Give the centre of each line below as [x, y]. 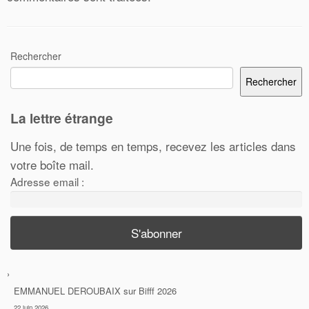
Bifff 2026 [158, 290]
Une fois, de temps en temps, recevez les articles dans [153, 146]
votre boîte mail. [52, 164]
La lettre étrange [62, 118]
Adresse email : [47, 181]
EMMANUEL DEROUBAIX [67, 290]
